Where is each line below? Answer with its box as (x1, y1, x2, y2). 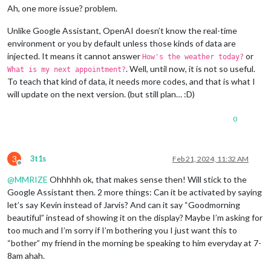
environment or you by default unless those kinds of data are (7, 38, 236, 48)
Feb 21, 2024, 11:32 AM (172, 154, 249, 163)
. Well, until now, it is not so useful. (126, 63, 255, 74)
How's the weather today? (142, 52, 244, 61)
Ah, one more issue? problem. (7, 2, 117, 13)
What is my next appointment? (7, 65, 126, 74)
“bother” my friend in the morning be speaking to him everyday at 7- (7, 237, 261, 248)
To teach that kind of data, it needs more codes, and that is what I (7, 76, 255, 87)
